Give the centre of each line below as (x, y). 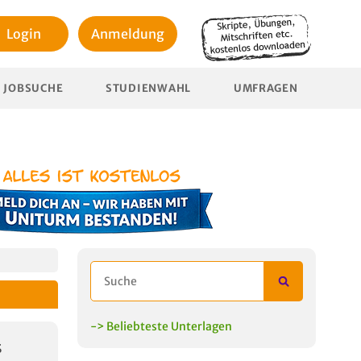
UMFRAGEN (266, 88)
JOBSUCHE (33, 88)
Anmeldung (128, 34)
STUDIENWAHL (149, 88)
